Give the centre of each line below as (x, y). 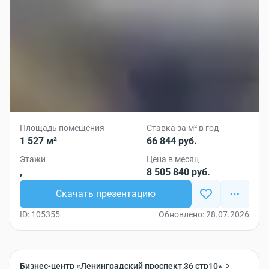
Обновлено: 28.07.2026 (204, 214)
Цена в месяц (173, 159)
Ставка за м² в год (183, 128)
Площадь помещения (62, 128)
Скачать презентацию (106, 194)
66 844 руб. (172, 141)
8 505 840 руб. (178, 172)
